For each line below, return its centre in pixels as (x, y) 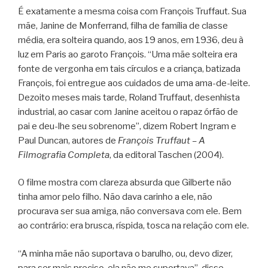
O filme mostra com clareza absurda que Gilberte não (125, 183)
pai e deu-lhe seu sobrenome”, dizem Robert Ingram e (127, 126)
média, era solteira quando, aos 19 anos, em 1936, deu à (131, 40)
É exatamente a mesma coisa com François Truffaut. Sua (132, 11)
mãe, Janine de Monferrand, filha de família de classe (123, 25)
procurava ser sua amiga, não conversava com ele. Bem (130, 211)
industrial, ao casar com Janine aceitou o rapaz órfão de (128, 112)
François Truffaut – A (162, 140)
